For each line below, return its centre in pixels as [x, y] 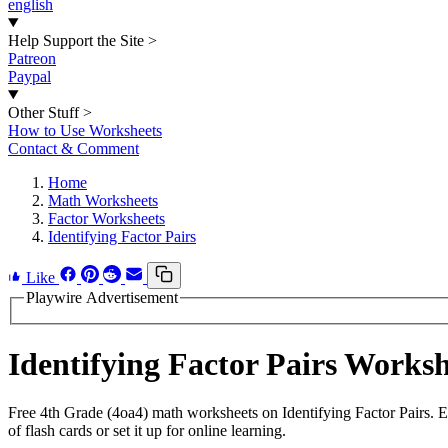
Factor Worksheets [106, 218]
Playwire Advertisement [102, 297]
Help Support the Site [76, 40]
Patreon [32, 58]
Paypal [29, 76]
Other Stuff [43, 112]
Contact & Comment [73, 148]
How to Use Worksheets [85, 130]
